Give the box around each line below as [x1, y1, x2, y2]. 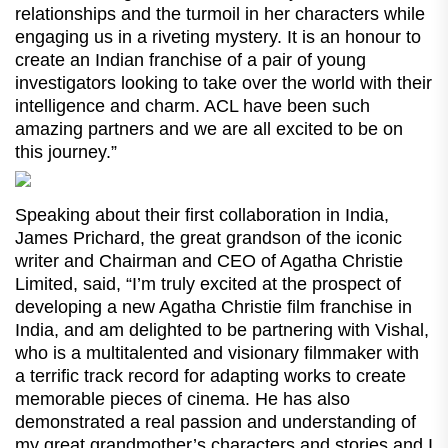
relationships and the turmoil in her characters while [15, 3, 425, 24]
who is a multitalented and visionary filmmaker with [15, 342, 419, 363]
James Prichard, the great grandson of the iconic [15, 227, 402, 248]
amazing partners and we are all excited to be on [15, 118, 403, 139]
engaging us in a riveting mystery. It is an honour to [15, 26, 421, 47]
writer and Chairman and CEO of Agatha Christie [15, 250, 403, 271]
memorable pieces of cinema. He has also [15, 388, 350, 409]
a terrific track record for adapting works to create [15, 365, 406, 386]
